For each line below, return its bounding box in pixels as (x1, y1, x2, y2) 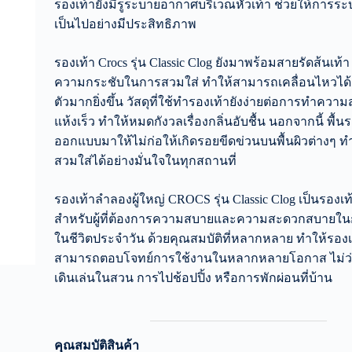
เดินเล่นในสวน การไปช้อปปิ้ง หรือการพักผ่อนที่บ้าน (54, 270, 332, 284)
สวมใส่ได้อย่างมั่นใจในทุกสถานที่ (54, 153, 236, 167)
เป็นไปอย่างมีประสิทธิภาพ (54, 16, 196, 31)
